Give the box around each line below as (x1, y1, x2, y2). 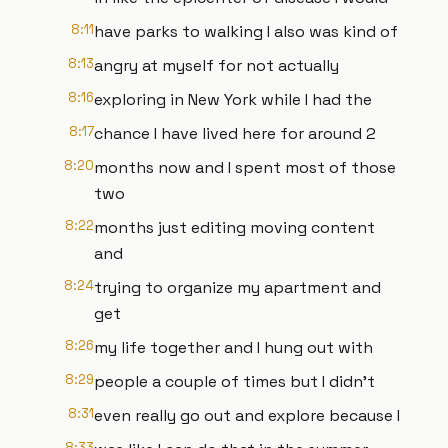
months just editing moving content (94, 217, 375, 238)
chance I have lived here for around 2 (94, 123, 376, 144)
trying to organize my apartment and (94, 277, 381, 298)
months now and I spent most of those (94, 157, 396, 178)
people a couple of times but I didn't (94, 371, 375, 392)
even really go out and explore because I (94, 405, 400, 426)
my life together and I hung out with (94, 337, 373, 358)
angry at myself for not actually (94, 55, 339, 76)
